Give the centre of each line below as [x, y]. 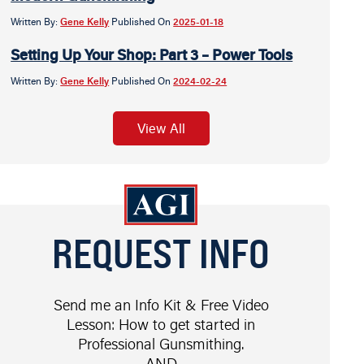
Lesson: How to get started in [161, 324]
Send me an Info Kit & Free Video [161, 304]
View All [161, 128]
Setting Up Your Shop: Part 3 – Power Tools [152, 54]
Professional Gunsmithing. [161, 343]
